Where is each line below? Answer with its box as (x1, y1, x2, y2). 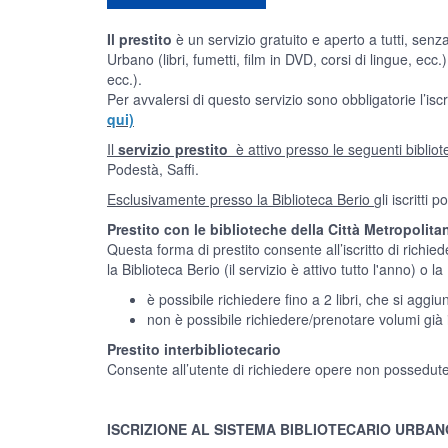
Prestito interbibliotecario (107, 339, 281, 359)
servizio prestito (114, 139, 232, 159)
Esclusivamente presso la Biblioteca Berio (107, 189, 374, 209)
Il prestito (107, 29, 172, 49)
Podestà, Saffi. (107, 159, 199, 179)
